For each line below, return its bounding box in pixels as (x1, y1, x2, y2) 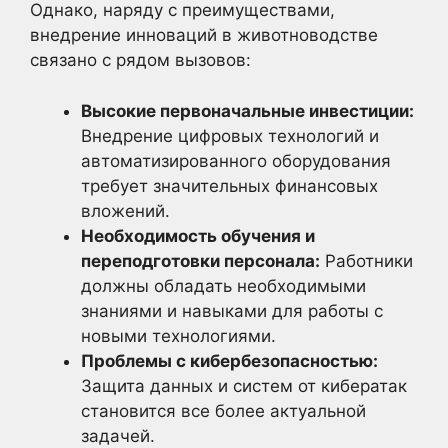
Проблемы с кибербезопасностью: (81, 350, 378, 371)
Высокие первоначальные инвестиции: (81, 100, 414, 121)
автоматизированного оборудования (81, 150, 391, 171)
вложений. (81, 200, 170, 221)
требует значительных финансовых (81, 175, 378, 196)
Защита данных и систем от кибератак (81, 375, 407, 396)
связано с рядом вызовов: (30, 50, 251, 71)
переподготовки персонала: (81, 250, 320, 271)
